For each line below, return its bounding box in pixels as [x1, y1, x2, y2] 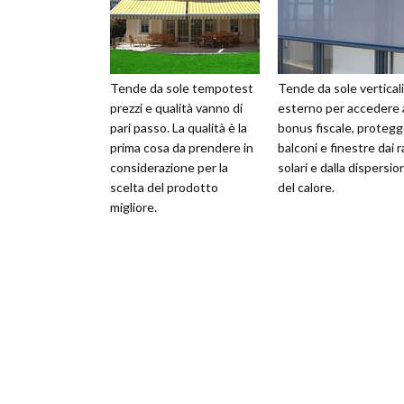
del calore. [278, 179, 335, 196]
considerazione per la [110, 160, 228, 176]
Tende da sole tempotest [110, 80, 253, 96]
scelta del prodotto [110, 179, 218, 196]
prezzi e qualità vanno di [110, 100, 243, 116]
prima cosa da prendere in [110, 140, 253, 156]
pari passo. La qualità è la [110, 120, 247, 136]
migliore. [110, 199, 157, 216]
